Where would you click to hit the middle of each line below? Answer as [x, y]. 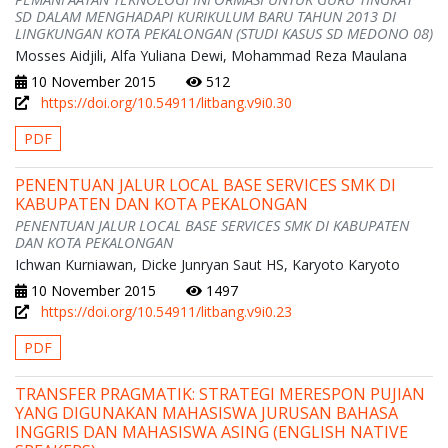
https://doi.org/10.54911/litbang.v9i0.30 [166, 103]
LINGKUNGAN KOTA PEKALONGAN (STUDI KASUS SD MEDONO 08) [224, 33]
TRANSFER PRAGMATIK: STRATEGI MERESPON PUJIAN [220, 394]
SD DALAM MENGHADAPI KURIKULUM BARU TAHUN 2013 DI [205, 16]
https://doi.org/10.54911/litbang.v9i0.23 [166, 312]
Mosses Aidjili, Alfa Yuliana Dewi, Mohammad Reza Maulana [211, 56]
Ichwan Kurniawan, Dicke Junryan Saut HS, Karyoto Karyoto [207, 265]
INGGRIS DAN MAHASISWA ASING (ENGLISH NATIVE [211, 432]
